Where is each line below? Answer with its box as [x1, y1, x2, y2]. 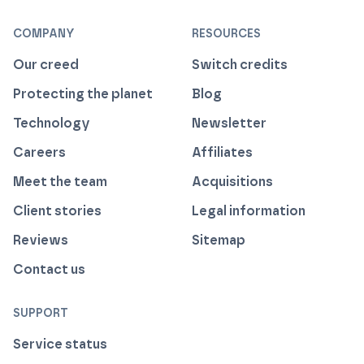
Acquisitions [192, 174, 273, 190]
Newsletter [192, 115, 266, 132]
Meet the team [13, 174, 107, 190]
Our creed [13, 57, 79, 73]
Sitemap [192, 232, 245, 249]
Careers [13, 145, 66, 161]
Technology [13, 115, 90, 132]
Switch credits [192, 57, 288, 73]
